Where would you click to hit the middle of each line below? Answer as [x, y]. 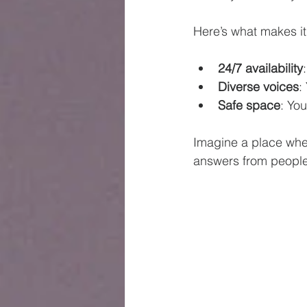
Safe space [249, 105]
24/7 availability [260, 68]
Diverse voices [258, 87]
